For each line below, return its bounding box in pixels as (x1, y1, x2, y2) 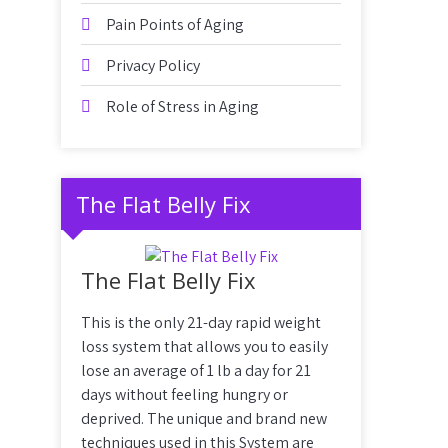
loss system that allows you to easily (81, 336, 328, 357)
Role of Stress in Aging (106, 96, 259, 117)
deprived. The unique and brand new (81, 408, 327, 429)
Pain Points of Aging (106, 14, 244, 35)
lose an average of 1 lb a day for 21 (81, 360, 311, 381)
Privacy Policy (106, 55, 200, 76)
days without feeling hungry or (81, 384, 288, 405)
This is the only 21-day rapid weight (81, 312, 321, 333)
